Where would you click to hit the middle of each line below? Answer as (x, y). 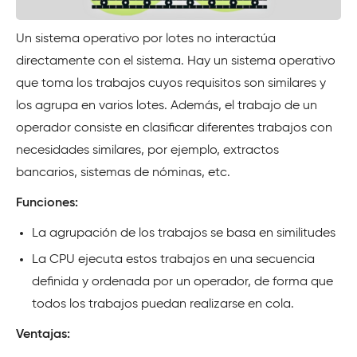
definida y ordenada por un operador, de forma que (182, 282)
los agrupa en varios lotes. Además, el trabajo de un (167, 106)
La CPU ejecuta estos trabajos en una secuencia (173, 259)
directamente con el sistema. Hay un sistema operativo (176, 61)
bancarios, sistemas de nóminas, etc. (123, 173)
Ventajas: (43, 334)
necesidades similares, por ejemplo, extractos (147, 150)
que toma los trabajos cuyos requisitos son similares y (171, 83)
